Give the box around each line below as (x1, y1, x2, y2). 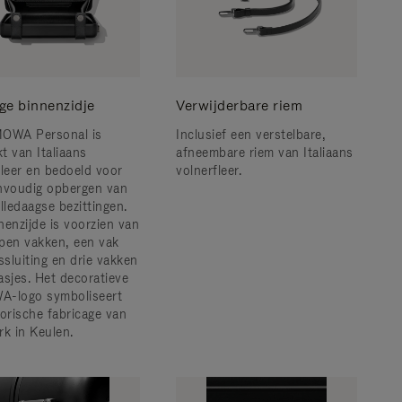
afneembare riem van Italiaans (176, 144, 354, 161)
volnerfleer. (176, 162, 241, 179)
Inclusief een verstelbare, (176, 127, 326, 143)
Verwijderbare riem (176, 96, 302, 115)
